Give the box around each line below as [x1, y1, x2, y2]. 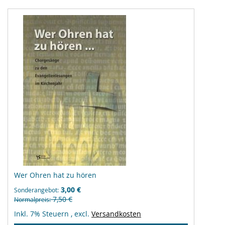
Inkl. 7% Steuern [14, 209, 71, 218]
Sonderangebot [14, 186, 57, 194]
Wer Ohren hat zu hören [14, 170, 96, 180]
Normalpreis [14, 195, 49, 203]
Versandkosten [91, 209, 141, 218]
